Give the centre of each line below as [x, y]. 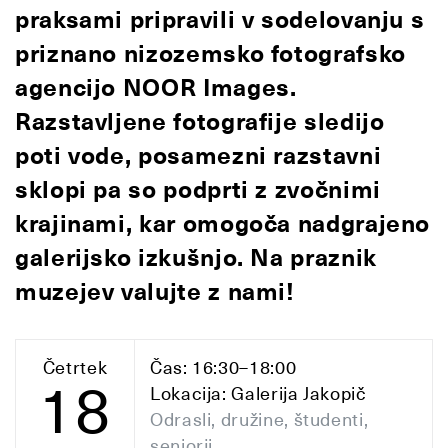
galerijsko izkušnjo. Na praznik [196, 258]
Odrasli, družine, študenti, [259, 419]
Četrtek [75, 367]
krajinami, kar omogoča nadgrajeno [223, 224]
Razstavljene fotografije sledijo [200, 122]
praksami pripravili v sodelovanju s [220, 20]
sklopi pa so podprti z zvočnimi [198, 190]
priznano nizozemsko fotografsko [210, 54]
